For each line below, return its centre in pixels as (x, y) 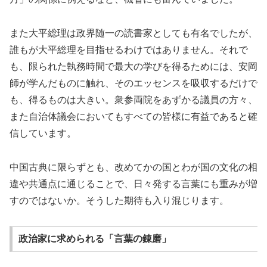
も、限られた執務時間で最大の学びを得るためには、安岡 (133, 66)
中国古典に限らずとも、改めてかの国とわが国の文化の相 (133, 167)
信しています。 (43, 133)
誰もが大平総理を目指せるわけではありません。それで (129, 49)
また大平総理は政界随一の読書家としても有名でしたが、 (133, 33)
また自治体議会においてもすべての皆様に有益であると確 (133, 116)
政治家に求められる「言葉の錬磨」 (94, 239)
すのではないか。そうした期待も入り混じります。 (119, 200)
